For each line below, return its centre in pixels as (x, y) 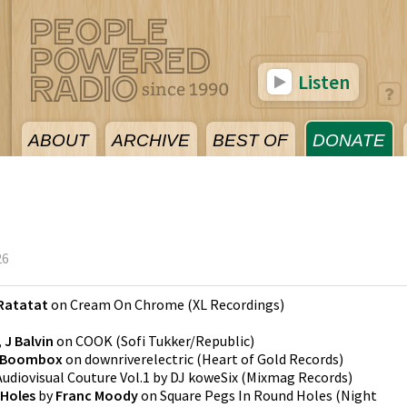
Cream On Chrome (127, 304)
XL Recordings (236, 304)
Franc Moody (97, 395)
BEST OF (250, 140)
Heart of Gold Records (270, 359)
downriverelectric (139, 359)
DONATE (349, 140)
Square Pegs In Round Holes (246, 395)
